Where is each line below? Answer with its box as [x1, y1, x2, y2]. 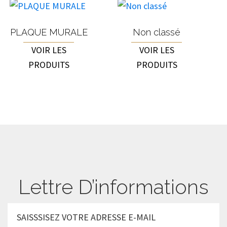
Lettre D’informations [18, 175, 209, 199]
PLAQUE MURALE [10, 27, 88, 38]
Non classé [133, 27, 181, 38]
